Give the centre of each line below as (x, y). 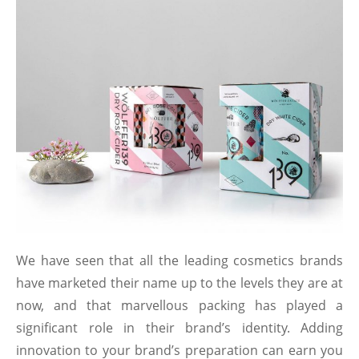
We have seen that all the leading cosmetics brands (179, 260)
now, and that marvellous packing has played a (179, 305)
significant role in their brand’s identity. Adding (179, 327)
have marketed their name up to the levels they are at (179, 282)
